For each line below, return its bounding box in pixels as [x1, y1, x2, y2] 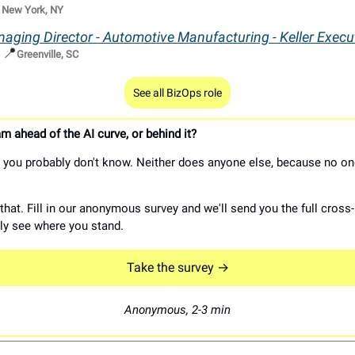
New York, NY [2, 4, 63, 17]
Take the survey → [126, 260, 229, 276]
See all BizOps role [133, 86, 222, 100]
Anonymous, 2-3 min [124, 303, 231, 318]
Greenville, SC [17, 48, 78, 61]
